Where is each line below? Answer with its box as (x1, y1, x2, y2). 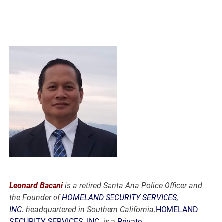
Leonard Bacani (9, 180, 63, 190)
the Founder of (9, 192, 62, 202)
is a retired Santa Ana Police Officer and (63, 180, 203, 190)
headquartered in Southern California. (24, 204, 156, 214)
